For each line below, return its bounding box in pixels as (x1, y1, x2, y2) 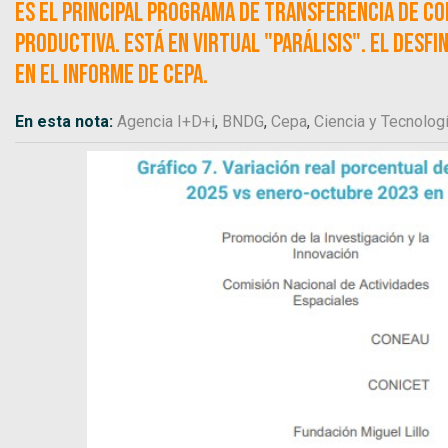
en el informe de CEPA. (15, 59, 208, 91)
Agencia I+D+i (117, 111, 215, 131)
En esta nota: (15, 111, 117, 131)
